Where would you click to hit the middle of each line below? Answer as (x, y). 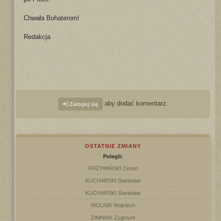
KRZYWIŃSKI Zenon (113, 168)
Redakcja (37, 37)
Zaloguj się (83, 104)
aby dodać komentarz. (135, 104)
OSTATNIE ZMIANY (113, 146)
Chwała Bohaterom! (52, 18)
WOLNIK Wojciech (113, 205)
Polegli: (113, 156)
